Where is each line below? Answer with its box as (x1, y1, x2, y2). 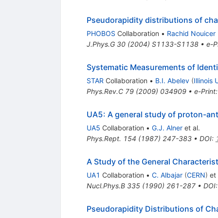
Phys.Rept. (86, 134, 121, 143)
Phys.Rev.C (86, 87, 123, 96)
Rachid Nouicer (166, 29, 216, 38)
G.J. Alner (151, 124, 182, 132)
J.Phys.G (86, 40, 115, 49)
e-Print (194, 87, 216, 96)
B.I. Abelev (155, 76, 189, 85)
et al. (182, 124, 200, 132)
